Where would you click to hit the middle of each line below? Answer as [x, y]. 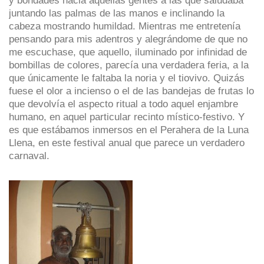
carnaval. [29, 156]
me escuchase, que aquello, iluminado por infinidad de [128, 52]
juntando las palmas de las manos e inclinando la [117, 13]
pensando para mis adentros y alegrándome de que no [128, 39]
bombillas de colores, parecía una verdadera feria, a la [129, 65]
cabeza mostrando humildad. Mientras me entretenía [125, 26]
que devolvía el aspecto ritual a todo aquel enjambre [123, 104]
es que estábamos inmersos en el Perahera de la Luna [129, 130]
